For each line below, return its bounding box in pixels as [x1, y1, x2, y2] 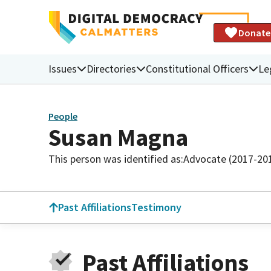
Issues [48, 61, 77, 76]
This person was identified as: [48, 151, 183, 166]
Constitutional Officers [146, 61, 249, 76]
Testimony [131, 200, 181, 214]
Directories [87, 61, 136, 76]
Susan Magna [48, 122, 188, 152]
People [48, 110, 77, 123]
